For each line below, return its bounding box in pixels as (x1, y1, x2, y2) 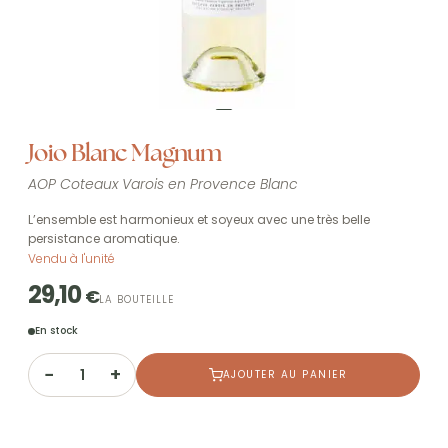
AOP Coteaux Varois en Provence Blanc (28, 174, 298, 194)
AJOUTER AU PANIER (222, 367, 348, 382)
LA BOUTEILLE (98, 292, 174, 307)
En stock (35, 323, 78, 338)
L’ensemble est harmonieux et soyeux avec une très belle (28, 211, 370, 228)
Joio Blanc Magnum (28, 136, 221, 168)
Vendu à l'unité (28, 250, 115, 267)
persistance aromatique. (28, 230, 180, 247)
